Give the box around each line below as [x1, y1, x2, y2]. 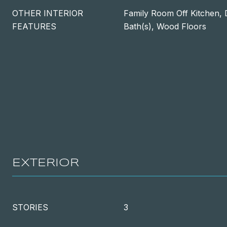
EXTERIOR [12, 158, 79, 169]
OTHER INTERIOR [12, 8, 83, 18]
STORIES [12, 202, 48, 212]
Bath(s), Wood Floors [124, 21, 206, 31]
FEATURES [12, 21, 56, 31]
